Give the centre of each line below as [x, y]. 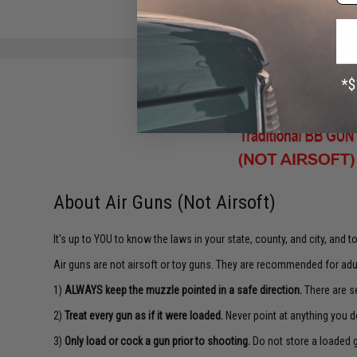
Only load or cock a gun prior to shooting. [158, 341]
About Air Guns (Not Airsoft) [165, 202]
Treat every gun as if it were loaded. [144, 316]
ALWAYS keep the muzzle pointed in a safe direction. [184, 290]
